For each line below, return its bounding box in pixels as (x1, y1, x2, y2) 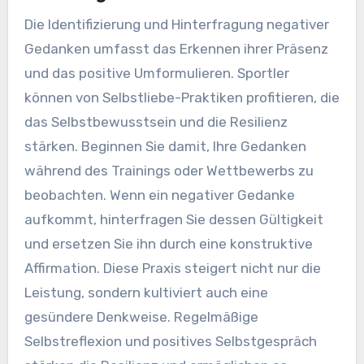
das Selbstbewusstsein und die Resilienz (24, 113, 288, 130)
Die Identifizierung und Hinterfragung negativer (24, 15, 329, 32)
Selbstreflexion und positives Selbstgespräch (24, 332, 317, 349)
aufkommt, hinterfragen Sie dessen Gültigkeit (24, 210, 323, 227)
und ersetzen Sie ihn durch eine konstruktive (24, 235, 313, 252)
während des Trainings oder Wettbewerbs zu (24, 162, 314, 179)
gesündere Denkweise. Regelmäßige (24, 308, 258, 325)
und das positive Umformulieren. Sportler (24, 64, 289, 81)
